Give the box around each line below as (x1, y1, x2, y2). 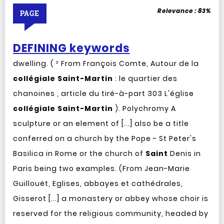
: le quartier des (112, 73, 177, 83)
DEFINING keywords (12, 40, 130, 56)
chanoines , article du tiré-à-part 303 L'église (12, 88, 194, 98)
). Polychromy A (112, 103, 176, 113)
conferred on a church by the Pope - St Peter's (12, 133, 196, 143)
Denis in (167, 148, 201, 158)
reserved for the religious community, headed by (12, 208, 208, 218)
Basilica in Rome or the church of (12, 148, 145, 158)
